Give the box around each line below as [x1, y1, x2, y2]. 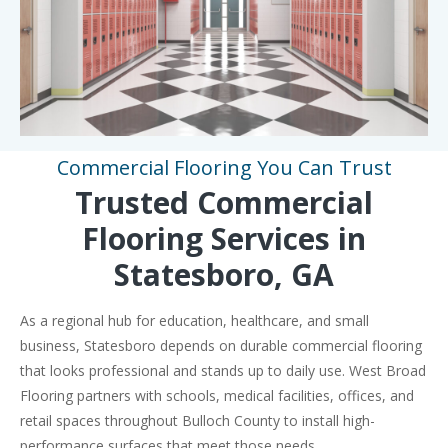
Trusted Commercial [75, 181, 373, 223]
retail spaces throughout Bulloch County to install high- [20, 410, 375, 430]
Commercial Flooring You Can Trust [56, 153, 392, 181]
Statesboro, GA [114, 253, 334, 295]
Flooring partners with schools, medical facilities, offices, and [20, 385, 414, 405]
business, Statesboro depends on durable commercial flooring [20, 335, 422, 355]
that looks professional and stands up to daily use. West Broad [20, 360, 426, 380]
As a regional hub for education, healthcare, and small [20, 310, 369, 330]
